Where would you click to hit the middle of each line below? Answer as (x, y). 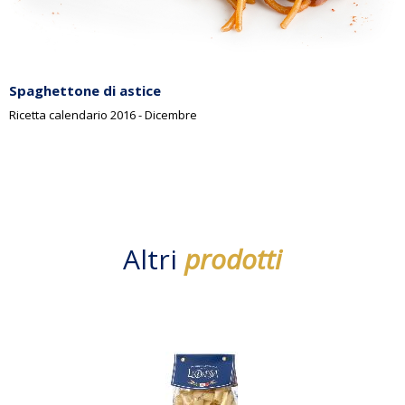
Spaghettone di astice (85, 90)
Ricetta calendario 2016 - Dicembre (103, 114)
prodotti (233, 259)
